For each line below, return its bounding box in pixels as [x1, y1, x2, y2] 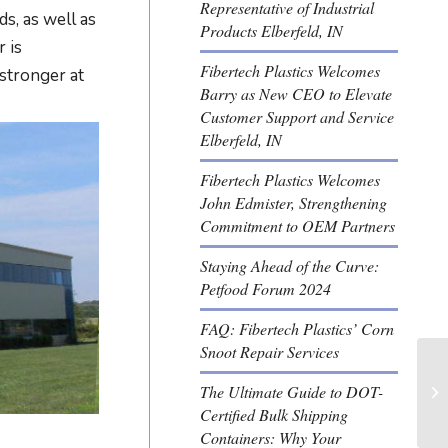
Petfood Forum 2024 [200, 278, 332, 300]
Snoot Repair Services [200, 341, 340, 363]
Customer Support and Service [200, 106, 395, 128]
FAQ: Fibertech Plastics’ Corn [200, 318, 395, 340]
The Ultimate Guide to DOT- [200, 381, 384, 403]
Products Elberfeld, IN [200, 20, 344, 42]
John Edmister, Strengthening [200, 192, 388, 214]
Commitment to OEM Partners [200, 215, 396, 237]
